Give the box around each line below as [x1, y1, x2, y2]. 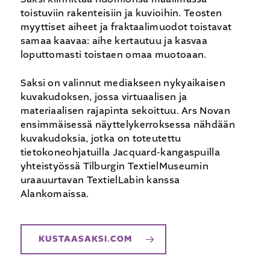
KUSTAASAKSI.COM [38, 233, 132, 245]
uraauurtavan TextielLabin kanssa [20, 174, 180, 187]
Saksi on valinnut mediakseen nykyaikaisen [20, 77, 225, 90]
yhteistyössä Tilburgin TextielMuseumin [20, 160, 209, 173]
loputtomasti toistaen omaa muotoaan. [20, 48, 207, 61]
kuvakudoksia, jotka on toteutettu [20, 132, 181, 145]
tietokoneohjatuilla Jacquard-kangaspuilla [20, 146, 220, 159]
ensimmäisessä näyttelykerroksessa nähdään [20, 118, 235, 131]
